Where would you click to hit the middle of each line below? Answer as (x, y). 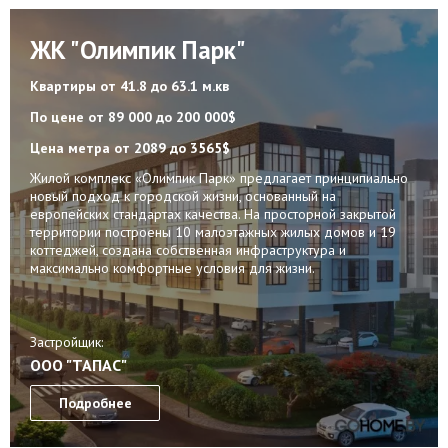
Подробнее (95, 402)
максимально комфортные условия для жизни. (172, 268)
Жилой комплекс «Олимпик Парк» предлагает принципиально (219, 178)
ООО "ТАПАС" (78, 364)
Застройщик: (66, 342)
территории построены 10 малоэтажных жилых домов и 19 (213, 232)
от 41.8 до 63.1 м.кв (164, 86)
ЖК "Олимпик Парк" (138, 50)
